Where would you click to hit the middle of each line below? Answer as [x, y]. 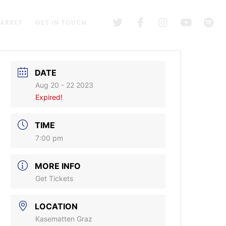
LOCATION [56, 206]
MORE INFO [58, 166]
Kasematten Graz [64, 219]
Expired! [49, 97]
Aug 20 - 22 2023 [65, 85]
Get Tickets [54, 178]
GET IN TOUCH [61, 22]
